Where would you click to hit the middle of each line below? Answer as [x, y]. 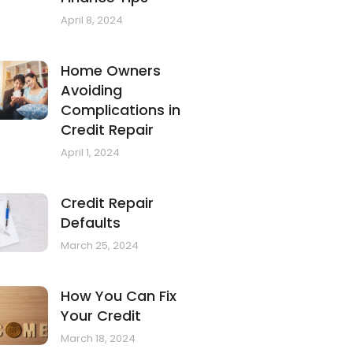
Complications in [121, 110]
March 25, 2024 [100, 246]
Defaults [91, 223]
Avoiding [92, 91]
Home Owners [111, 71]
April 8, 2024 [92, 20]
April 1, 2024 [91, 153]
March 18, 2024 [98, 339]
